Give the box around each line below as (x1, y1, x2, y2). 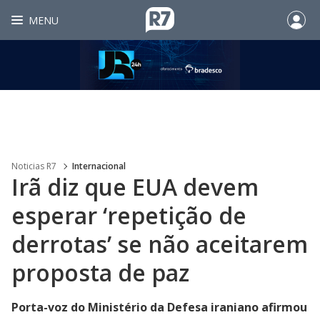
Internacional (72, 160, 126, 172)
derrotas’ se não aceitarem (11, 229, 308, 259)
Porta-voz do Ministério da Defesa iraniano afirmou (11, 299, 307, 315)
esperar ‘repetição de (11, 200, 246, 231)
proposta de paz (11, 257, 189, 288)
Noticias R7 (11, 160, 56, 172)
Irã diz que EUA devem (11, 171, 259, 202)
